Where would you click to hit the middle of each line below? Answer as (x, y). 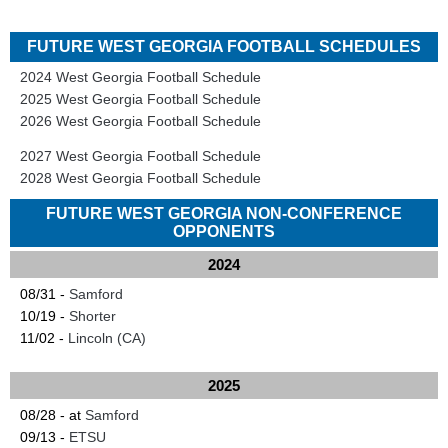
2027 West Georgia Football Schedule (140, 156)
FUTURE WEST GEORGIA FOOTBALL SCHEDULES (224, 46)
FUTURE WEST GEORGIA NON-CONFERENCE (224, 213)
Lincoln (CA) (107, 338)
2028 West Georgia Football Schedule (140, 178)
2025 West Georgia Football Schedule (140, 99)
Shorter (92, 316)
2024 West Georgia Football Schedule (140, 77)
